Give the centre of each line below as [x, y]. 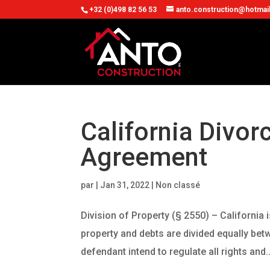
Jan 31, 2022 [125, 185]
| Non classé [175, 185]
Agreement [144, 157]
